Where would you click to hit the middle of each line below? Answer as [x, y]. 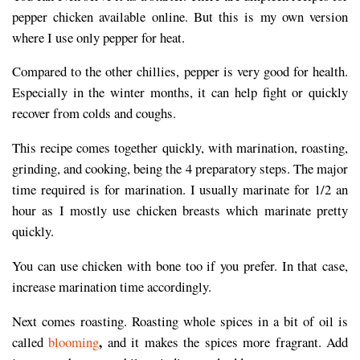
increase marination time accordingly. [112, 286]
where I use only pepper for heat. [98, 37]
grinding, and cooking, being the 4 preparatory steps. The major [180, 169]
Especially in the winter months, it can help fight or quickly [180, 92]
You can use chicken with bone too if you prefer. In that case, [180, 265]
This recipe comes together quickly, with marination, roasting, [180, 148]
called [31, 342]
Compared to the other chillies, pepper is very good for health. [180, 72]
